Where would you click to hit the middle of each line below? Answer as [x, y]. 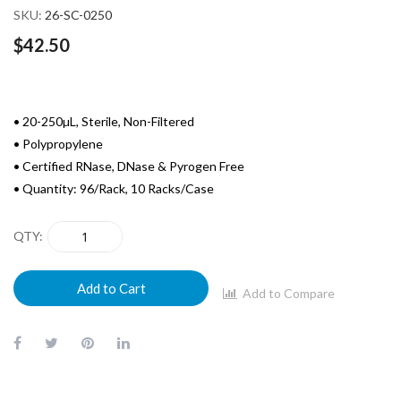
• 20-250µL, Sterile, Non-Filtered [104, 121]
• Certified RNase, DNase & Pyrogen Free [129, 166]
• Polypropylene [58, 143]
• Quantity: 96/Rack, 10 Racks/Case [114, 188]
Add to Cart [111, 288]
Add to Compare [289, 294]
